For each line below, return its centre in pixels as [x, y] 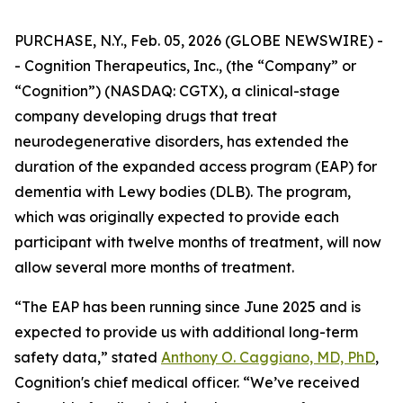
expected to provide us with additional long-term [186, 332]
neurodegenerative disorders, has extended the [182, 141]
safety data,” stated [88, 357]
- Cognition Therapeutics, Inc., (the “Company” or [185, 66]
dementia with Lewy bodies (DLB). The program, [183, 192]
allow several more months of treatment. [154, 267]
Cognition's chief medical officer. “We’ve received [187, 382]
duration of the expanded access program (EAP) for [196, 166]
